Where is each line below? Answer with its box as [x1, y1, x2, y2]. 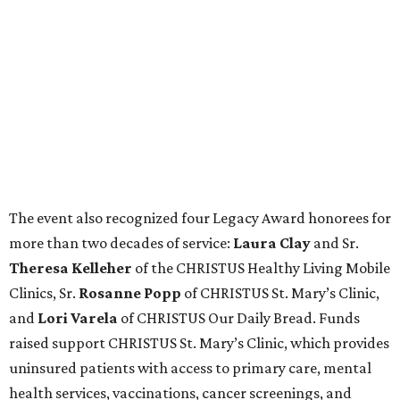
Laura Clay [233, 234, 311, 253]
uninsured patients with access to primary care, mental [9, 359, 371, 378]
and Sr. [311, 234, 359, 253]
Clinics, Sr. [9, 284, 79, 303]
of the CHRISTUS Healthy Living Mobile [132, 259, 390, 278]
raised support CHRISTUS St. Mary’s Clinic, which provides [9, 334, 389, 353]
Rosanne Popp [79, 284, 181, 303]
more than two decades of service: [9, 234, 233, 253]
